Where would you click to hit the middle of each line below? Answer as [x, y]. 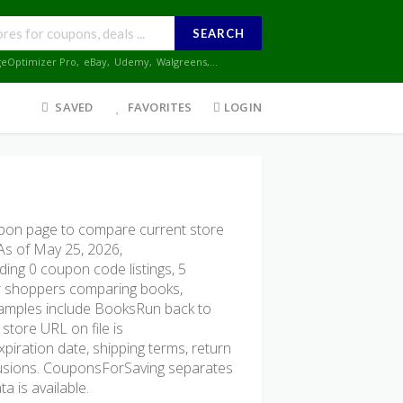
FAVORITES [160, 107]
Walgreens [182, 62]
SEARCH [218, 33]
